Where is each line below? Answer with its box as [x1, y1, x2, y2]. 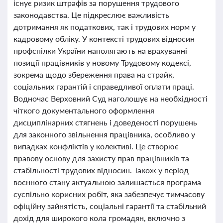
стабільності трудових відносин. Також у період [13, 165, 189, 175]
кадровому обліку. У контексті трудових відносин [13, 34, 195, 43]
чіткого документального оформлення [13, 106, 154, 115]
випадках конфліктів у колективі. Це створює [13, 141, 179, 151]
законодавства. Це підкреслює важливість [13, 10, 169, 19]
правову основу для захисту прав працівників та [13, 153, 189, 163]
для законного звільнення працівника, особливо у [13, 129, 195, 139]
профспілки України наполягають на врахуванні [13, 46, 187, 55]
